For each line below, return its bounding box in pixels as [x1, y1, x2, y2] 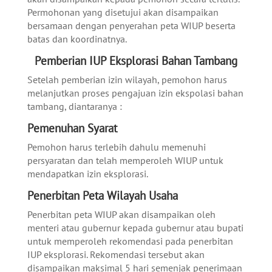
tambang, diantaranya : [27, 100, 122, 112]
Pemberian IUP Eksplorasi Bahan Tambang [34, 53, 237, 68]
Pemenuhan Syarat [27, 121, 117, 135]
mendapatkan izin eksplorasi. [27, 168, 148, 180]
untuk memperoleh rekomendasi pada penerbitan [27, 235, 233, 247]
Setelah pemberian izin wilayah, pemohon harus [27, 73, 227, 86]
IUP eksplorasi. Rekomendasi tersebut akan [27, 248, 205, 260]
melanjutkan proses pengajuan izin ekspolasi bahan [27, 87, 243, 99]
